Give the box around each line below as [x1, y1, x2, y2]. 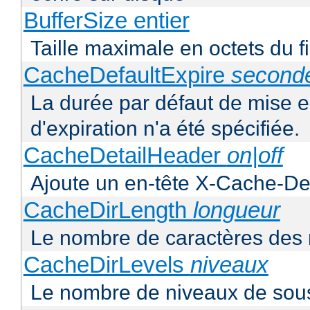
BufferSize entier [23, 8, 190, 34]
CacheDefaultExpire [23, 62, 231, 89]
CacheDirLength [23, 197, 193, 224]
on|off [226, 143, 283, 169]
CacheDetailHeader [23, 143, 227, 169]
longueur [192, 197, 280, 224]
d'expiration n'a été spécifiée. [30, 117, 300, 140]
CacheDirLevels [23, 252, 190, 278]
